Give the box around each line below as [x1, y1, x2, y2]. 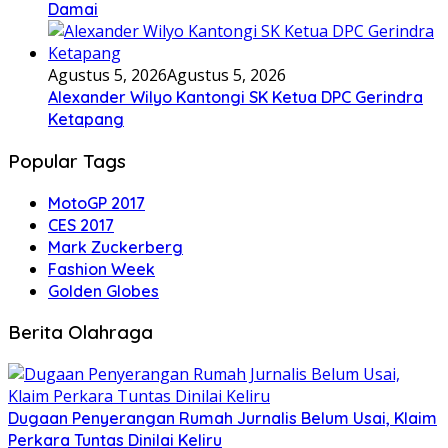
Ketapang [48, 109, 124, 130]
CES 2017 [48, 214, 114, 235]
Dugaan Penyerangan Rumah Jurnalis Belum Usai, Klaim [8, 408, 437, 429]
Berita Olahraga [8, 320, 153, 345]
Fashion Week [48, 258, 155, 279]
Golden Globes [48, 280, 159, 301]
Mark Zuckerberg [48, 236, 183, 257]
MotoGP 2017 [48, 192, 145, 213]
